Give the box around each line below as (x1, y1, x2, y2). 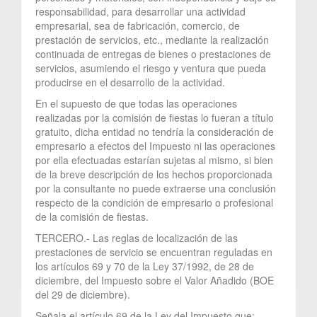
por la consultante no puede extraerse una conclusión (35, 180, 276, 195)
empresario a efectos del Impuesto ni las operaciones (35, 138, 275, 153)
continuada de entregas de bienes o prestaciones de (35, 46, 271, 61)
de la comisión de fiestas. (35, 209, 149, 224)
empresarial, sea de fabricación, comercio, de (35, 18, 240, 33)
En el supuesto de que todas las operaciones (35, 96, 237, 110)
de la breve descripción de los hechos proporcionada (35, 166, 272, 181)
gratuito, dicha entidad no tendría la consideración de (35, 124, 274, 139)
